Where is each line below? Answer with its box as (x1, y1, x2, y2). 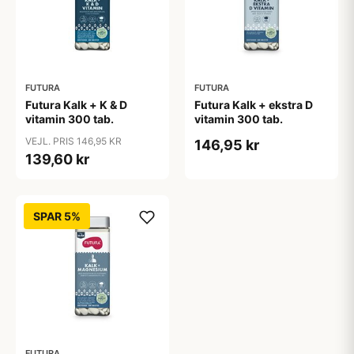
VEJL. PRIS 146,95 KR (25, 135, 122, 148)
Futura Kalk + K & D (25, 98, 127, 112)
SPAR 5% (33, 209, 81, 224)
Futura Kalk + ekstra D (194, 98, 313, 112)
